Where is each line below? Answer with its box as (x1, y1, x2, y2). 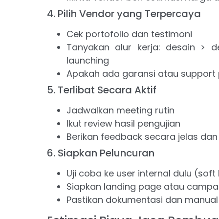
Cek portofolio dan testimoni (66, 28, 192, 41)
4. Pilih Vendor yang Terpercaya (46, 7, 201, 21)
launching (66, 54, 109, 67)
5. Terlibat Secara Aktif (46, 83, 156, 97)
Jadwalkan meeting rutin (66, 104, 175, 117)
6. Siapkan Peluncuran (46, 146, 154, 160)
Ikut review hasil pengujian (66, 117, 180, 130)
